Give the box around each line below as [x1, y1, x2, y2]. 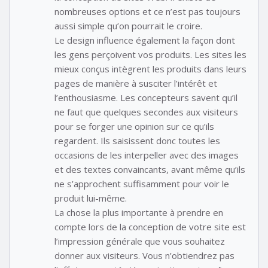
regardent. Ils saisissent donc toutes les [54, 135, 220, 147]
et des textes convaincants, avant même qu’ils [54, 163, 245, 176]
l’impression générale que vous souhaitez [54, 235, 225, 248]
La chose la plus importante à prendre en [54, 206, 223, 219]
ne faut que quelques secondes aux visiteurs [54, 106, 238, 118]
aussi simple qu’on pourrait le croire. [54, 20, 202, 32]
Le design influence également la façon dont [54, 34, 235, 47]
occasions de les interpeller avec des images [54, 149, 239, 162]
